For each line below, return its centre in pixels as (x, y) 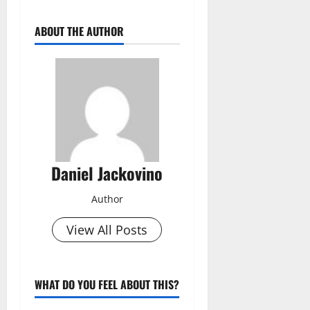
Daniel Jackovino (107, 173)
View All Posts (107, 229)
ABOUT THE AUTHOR (79, 31)
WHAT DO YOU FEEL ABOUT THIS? (107, 284)
